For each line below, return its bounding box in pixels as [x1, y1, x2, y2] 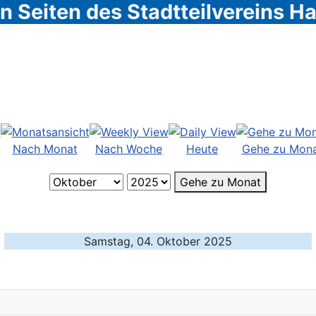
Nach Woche [95, 141, 162, 156]
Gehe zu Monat [180, 175, 261, 189]
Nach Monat [12, 141, 78, 156]
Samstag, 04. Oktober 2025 [84, 234, 232, 248]
